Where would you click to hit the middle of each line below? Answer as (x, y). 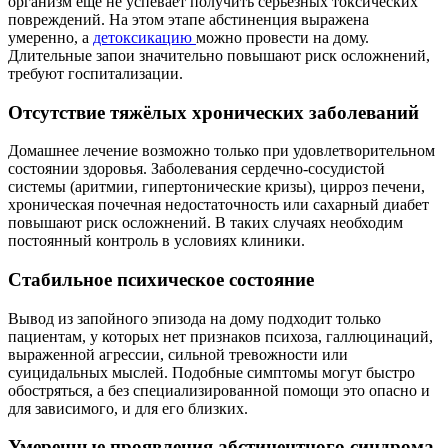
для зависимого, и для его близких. (128, 408)
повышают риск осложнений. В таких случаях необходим (205, 223)
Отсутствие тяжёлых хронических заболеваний (213, 112)
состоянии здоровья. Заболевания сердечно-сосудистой (196, 169)
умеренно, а (50, 37)
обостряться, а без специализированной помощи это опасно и (219, 390)
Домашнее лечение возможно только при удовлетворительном (221, 151)
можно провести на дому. (282, 37)
